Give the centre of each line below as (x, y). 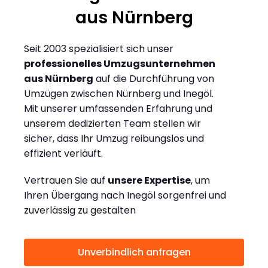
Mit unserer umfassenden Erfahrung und (118, 109)
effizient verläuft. (63, 154)
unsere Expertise (149, 181)
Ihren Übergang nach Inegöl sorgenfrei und (125, 196)
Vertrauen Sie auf (66, 181)
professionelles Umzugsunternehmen (120, 64)
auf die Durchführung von (154, 79)
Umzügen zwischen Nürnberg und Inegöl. (119, 94)
